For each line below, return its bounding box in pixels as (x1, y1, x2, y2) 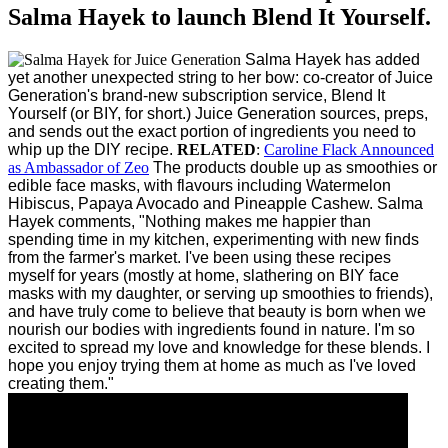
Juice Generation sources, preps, (195, 105, 428, 123)
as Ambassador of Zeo (8, 159, 149, 177)
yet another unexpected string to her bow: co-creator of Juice (8, 69, 433, 87)
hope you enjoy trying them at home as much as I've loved (8, 357, 416, 375)
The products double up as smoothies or (153, 159, 437, 177)
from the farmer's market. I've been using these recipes (8, 249, 391, 267)
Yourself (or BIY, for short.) (8, 105, 191, 123)
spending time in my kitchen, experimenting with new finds (8, 231, 419, 249)
